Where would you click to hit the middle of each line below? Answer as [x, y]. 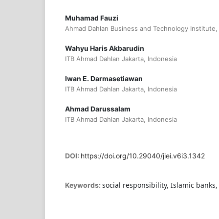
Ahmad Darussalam [98, 109]
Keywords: [83, 185]
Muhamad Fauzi [91, 18]
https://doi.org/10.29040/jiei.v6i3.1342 [142, 156]
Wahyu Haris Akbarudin [104, 48]
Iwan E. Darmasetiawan [104, 79]
